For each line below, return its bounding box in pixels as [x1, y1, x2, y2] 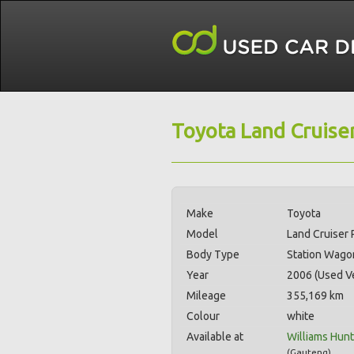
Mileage [186, 289, 226, 302]
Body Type [186, 248, 239, 261]
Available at [186, 330, 243, 343]
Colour [186, 310, 220, 322]
